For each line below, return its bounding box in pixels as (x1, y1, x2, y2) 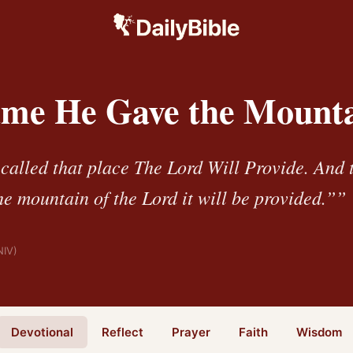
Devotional (11, 324, 73, 340)
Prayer (172, 324, 210, 340)
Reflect (102, 324, 143, 340)
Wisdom (296, 324, 342, 340)
